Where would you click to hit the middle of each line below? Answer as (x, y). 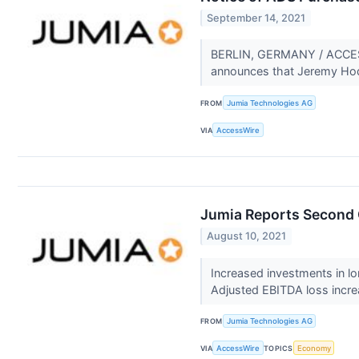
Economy (314, 348)
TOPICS (278, 348)
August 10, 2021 (247, 236)
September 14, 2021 (256, 18)
